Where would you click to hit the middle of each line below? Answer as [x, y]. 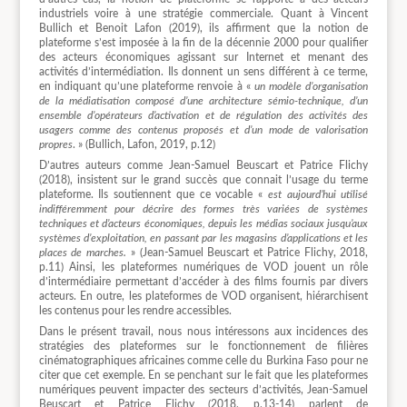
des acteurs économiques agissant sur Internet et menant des [203, 57]
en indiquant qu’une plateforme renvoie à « [147, 86]
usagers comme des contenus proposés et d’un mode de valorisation [203, 129]
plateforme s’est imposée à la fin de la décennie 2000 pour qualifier [203, 42]
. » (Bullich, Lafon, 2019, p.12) [144, 144]
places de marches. [83, 253]
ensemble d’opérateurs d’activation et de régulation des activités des [203, 115]
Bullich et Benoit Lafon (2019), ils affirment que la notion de [203, 28]
